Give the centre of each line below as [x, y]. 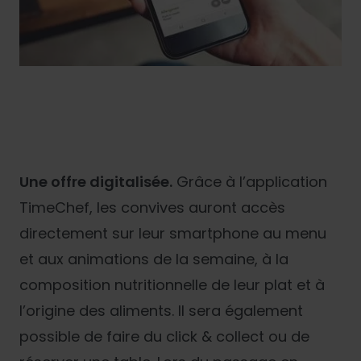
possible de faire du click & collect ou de [164, 337]
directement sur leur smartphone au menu [173, 234]
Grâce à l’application [250, 182]
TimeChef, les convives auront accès [152, 208]
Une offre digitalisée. [96, 182]
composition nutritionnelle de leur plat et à [172, 285]
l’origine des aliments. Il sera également [161, 311]
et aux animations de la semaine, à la [154, 259]
